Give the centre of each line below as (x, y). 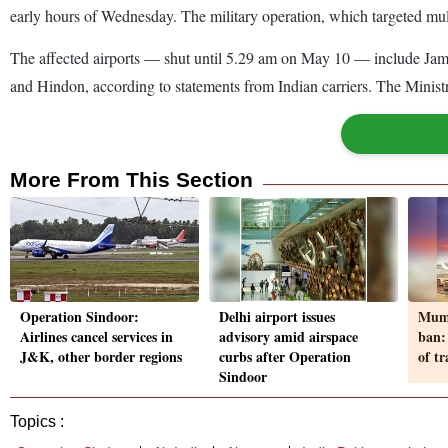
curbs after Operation (285, 357)
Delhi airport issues (277, 317)
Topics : (37, 422)
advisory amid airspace (288, 337)
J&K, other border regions (101, 357)
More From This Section (131, 179)
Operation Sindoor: (79, 317)
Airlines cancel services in (96, 337)
